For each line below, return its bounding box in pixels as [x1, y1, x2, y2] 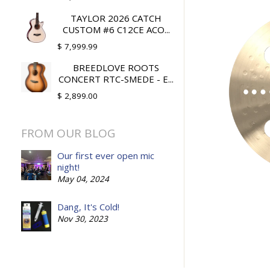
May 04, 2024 [57, 173, 109, 184]
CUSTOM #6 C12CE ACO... [62, 23, 170, 36]
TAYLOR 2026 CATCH [71, 11, 162, 24]
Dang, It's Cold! [57, 200, 119, 213]
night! [57, 160, 80, 173]
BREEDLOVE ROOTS [73, 61, 159, 74]
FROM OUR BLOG [21, 125, 115, 142]
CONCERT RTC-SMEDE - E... [58, 73, 174, 86]
